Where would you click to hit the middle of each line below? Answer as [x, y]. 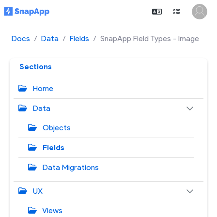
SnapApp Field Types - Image [150, 39]
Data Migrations [70, 167]
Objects [56, 128]
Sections [36, 67]
